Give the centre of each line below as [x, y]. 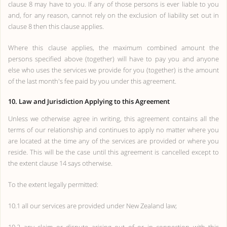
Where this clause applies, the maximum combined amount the [113, 48]
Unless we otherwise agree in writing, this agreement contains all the [113, 119]
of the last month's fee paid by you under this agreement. [92, 81]
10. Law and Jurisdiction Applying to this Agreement [89, 101]
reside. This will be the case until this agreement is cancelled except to [113, 152]
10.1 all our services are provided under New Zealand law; [92, 206]
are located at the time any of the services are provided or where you [113, 141]
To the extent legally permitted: [53, 184]
